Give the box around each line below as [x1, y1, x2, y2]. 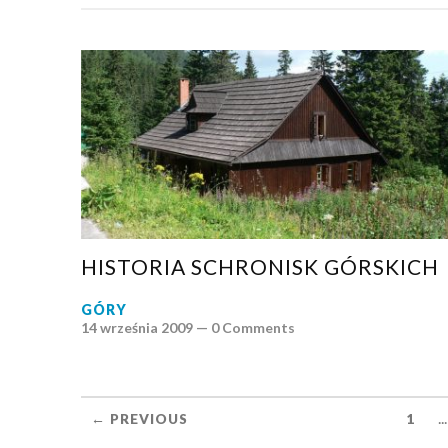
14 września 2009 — [80, 318, 211, 336]
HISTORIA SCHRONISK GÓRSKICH [80, 253, 439, 279]
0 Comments [210, 318, 295, 336]
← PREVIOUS [90, 410, 188, 427]
